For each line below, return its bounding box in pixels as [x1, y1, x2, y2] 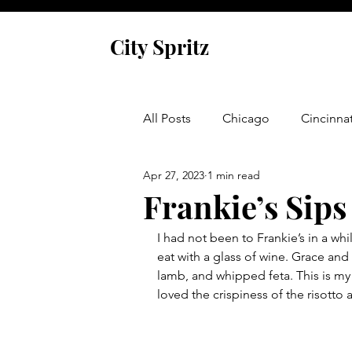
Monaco [174, 299, 221, 314]
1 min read [207, 167, 260, 182]
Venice [174, 236, 211, 251]
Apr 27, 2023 [143, 167, 204, 182]
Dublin [252, 299, 290, 314]
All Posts [143, 111, 191, 126]
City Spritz [109, 33, 209, 60]
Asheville [174, 174, 223, 189]
